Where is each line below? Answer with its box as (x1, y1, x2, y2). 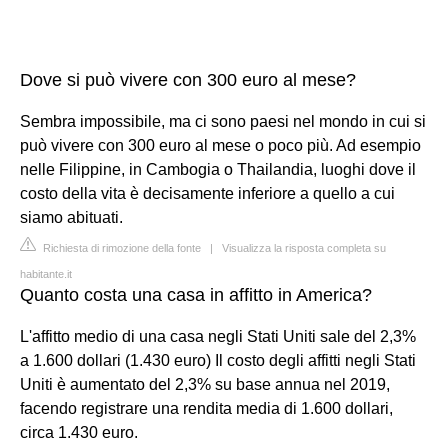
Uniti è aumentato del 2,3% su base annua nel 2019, (20, 375, 390, 393)
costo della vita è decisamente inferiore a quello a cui (20, 184, 395, 202)
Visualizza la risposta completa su (222, 241, 386, 254)
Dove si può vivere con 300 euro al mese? (20, 69, 356, 90)
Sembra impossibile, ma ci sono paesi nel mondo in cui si (20, 112, 426, 130)
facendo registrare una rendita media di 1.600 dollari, (20, 399, 393, 417)
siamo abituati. (20, 208, 123, 226)
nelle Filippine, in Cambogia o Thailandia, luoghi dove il (20, 160, 416, 178)
